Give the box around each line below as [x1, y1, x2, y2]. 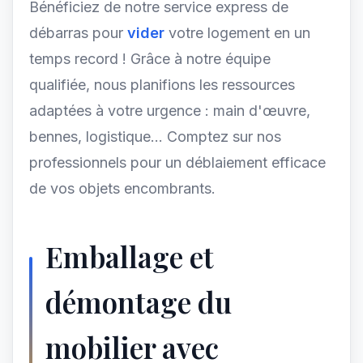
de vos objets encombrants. [29, 180, 216, 197]
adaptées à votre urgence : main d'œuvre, [29, 102, 310, 119]
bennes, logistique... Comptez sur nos [29, 128, 281, 145]
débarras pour [29, 24, 127, 41]
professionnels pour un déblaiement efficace [29, 154, 326, 171]
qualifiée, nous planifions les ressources [29, 76, 295, 93]
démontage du [45, 283, 232, 321]
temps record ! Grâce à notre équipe [29, 50, 271, 67]
